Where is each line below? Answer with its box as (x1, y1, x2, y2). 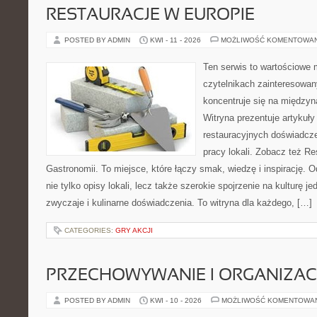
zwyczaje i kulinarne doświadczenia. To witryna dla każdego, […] (46, 197, 312, 208)
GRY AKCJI (115, 226, 153, 234)
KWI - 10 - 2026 (150, 296, 202, 304)
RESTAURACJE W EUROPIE (46, 8, 255, 23)
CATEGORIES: (64, 226, 115, 234)
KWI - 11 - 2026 (150, 36, 201, 44)
